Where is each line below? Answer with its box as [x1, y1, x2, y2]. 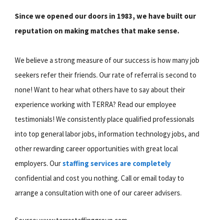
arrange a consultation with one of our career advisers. [15, 188, 182, 197]
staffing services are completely [62, 158, 171, 168]
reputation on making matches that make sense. [15, 26, 179, 35]
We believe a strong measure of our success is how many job [15, 55, 199, 65]
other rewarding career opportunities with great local [15, 143, 178, 153]
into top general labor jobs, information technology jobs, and [15, 129, 199, 138]
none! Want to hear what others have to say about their [15, 84, 185, 94]
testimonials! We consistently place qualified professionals [15, 114, 194, 124]
